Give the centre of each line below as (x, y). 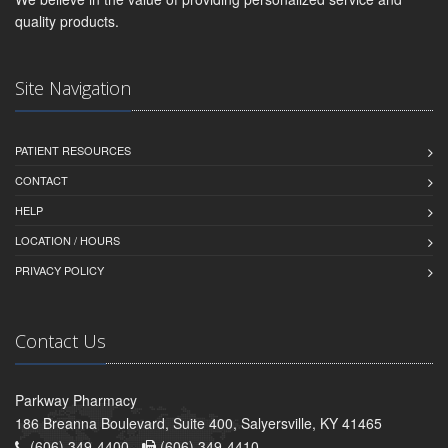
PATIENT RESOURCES (73, 150)
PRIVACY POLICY (59, 270)
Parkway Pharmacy (76, 400)
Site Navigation (73, 88)
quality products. (67, 21)
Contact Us (60, 341)
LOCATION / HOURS (67, 240)
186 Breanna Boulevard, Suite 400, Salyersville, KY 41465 (198, 423)
